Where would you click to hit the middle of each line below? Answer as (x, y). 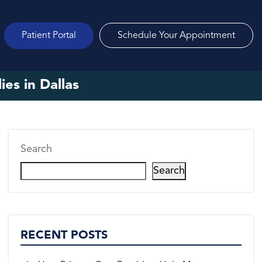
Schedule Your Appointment (176, 36)
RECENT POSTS (64, 236)
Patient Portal (49, 35)
